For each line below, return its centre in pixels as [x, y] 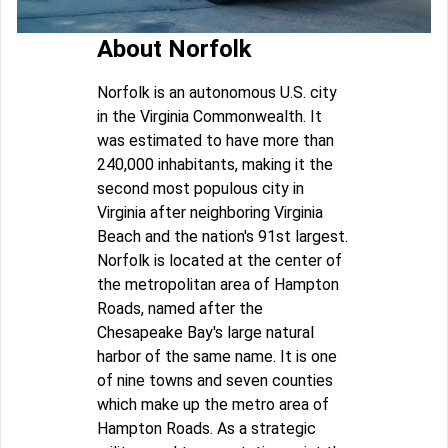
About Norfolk [174, 48]
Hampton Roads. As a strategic [206, 428]
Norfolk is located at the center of [219, 260]
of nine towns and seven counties [215, 380]
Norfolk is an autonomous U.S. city [217, 92]
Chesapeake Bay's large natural [205, 332]
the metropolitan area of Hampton [218, 284]
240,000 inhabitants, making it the [215, 164]
